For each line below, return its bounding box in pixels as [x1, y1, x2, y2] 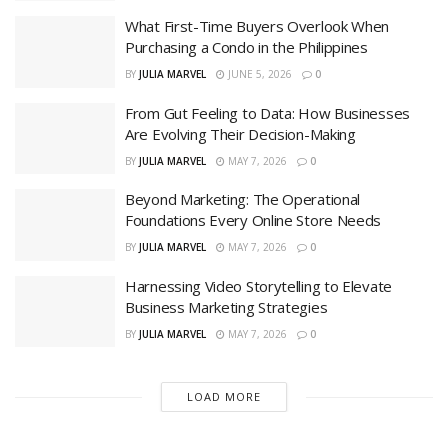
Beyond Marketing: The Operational [125, 189, 361, 210]
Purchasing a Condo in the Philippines [125, 37, 368, 58]
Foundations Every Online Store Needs [125, 210, 382, 231]
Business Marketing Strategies [125, 296, 328, 317]
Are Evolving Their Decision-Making [125, 123, 356, 144]
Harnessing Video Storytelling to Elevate [125, 275, 392, 296]
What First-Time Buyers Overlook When [125, 16, 390, 37]
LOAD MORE [186, 389, 261, 405]
